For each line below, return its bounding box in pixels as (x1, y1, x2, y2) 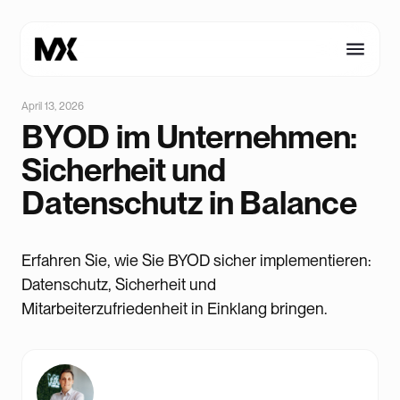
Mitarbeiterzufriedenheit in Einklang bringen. (21, 299, 327, 318)
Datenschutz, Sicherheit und (21, 275, 216, 294)
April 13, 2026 (21, 100, 84, 112)
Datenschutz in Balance (21, 184, 357, 222)
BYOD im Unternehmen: (21, 118, 357, 156)
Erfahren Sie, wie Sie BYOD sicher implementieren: (21, 251, 371, 270)
